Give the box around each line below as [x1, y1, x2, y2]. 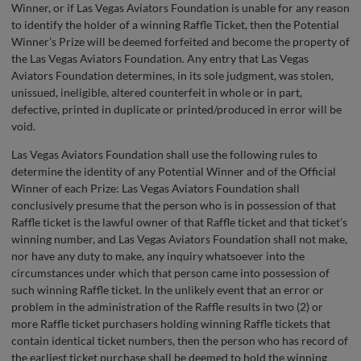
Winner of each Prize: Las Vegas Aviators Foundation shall [11, 181, 300, 196]
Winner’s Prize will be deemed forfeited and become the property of [11, 35, 350, 49]
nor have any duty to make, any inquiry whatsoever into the [11, 249, 305, 263]
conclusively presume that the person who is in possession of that [11, 198, 336, 213]
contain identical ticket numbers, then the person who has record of [11, 334, 348, 348]
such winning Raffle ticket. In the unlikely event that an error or [11, 283, 324, 297]
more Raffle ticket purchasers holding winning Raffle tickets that [11, 317, 330, 331]
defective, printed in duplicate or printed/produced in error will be [11, 102, 342, 117]
